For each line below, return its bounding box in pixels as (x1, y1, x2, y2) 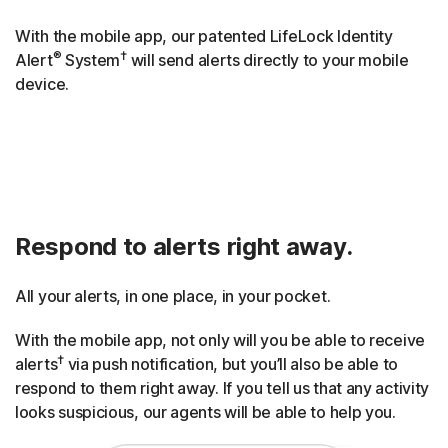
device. (15, 73, 69, 94)
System (61, 49, 121, 70)
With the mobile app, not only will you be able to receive (15, 329, 425, 350)
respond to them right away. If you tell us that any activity (15, 377, 430, 398)
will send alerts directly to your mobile (126, 49, 409, 70)
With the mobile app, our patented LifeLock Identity (15, 25, 393, 46)
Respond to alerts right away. (15, 231, 353, 261)
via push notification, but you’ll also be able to (63, 353, 398, 374)
